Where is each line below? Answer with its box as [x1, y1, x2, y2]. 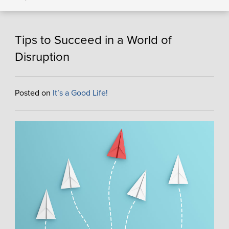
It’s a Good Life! [52, 88, 108, 98]
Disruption [14, 50, 70, 64]
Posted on [14, 88, 53, 98]
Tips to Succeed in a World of [14, 33, 172, 48]
